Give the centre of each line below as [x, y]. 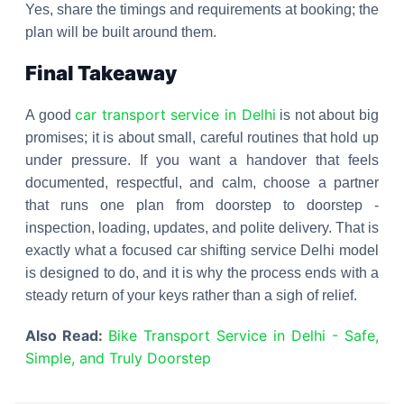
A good [50, 115]
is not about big [327, 115]
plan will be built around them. [121, 32]
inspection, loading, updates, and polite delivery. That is [202, 228]
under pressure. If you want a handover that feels [202, 160]
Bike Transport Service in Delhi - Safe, [243, 335]
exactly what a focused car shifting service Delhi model [202, 250]
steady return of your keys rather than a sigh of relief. [191, 295]
